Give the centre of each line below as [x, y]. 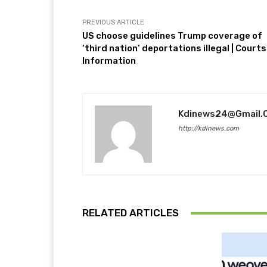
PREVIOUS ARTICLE [113, 22]
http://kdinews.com [209, 128]
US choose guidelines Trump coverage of [172, 36]
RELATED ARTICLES [131, 213]
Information [109, 61]
